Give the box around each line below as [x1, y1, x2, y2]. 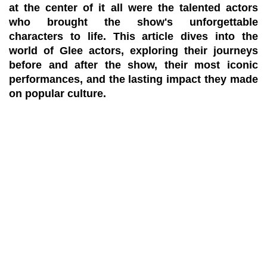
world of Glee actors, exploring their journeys [9, 45, 258, 57]
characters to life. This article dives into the [9, 30, 258, 42]
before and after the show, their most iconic [9, 59, 258, 71]
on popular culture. [9, 88, 106, 100]
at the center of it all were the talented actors [9, 2, 258, 14]
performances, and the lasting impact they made [9, 73, 258, 85]
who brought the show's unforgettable [9, 16, 258, 28]
